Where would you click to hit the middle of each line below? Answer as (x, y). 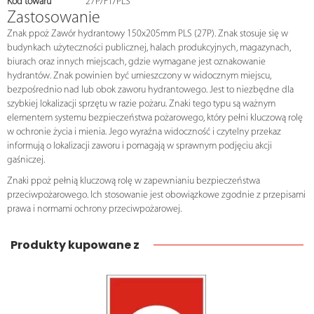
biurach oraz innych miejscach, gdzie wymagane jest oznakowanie (136, 62)
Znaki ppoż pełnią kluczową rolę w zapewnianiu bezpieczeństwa (134, 182)
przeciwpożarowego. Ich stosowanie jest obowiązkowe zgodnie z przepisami (156, 196)
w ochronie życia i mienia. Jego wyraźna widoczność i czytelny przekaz (144, 132)
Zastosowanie (54, 19)
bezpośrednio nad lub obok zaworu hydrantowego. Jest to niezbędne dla (150, 90)
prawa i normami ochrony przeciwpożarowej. (94, 210)
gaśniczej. (26, 161)
